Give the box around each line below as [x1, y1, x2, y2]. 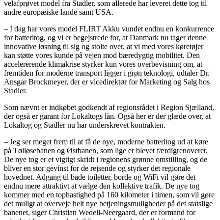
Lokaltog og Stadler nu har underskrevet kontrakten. [4, 121, 165, 130]
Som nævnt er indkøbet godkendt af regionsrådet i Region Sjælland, [4, 103, 214, 112]
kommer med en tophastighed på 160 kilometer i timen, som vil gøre [4, 191, 215, 199]
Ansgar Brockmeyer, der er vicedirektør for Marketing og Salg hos [4, 78, 210, 86]
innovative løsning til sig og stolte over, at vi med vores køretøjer [4, 42, 203, 51]
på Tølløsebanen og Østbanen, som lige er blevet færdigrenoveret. [4, 146, 208, 155]
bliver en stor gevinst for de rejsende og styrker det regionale [4, 164, 191, 173]
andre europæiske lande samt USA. [4, 8, 113, 17]
